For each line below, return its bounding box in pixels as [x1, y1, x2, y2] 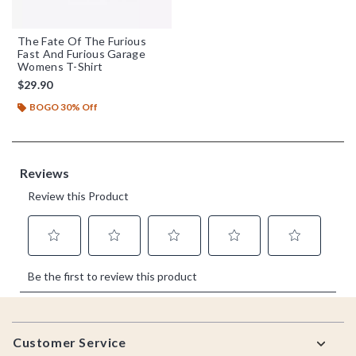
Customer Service [13, 334, 126, 350]
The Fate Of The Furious [17, 33, 146, 48]
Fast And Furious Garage [17, 46, 145, 60]
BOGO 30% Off [29, 100, 98, 113]
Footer [11, 315, 55, 331]
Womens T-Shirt [17, 59, 103, 73]
